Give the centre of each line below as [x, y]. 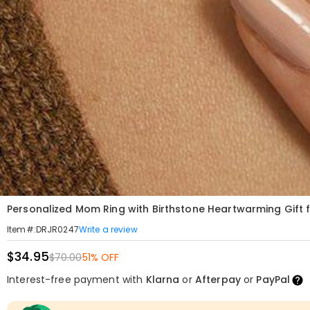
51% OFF [101, 257]
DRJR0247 [57, 229]
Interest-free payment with [76, 280]
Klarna [163, 280]
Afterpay [218, 280]
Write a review [108, 229]
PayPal [273, 280]
